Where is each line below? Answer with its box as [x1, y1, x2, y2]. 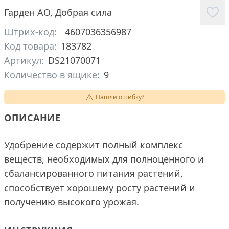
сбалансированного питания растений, [4, 167, 183, 179]
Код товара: [4, 40, 57, 52]
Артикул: [4, 54, 44, 66]
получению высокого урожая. [4, 196, 139, 208]
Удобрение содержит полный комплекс [4, 139, 183, 151]
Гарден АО [4, 6, 50, 18]
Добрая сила [55, 6, 112, 18]
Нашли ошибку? [95, 93, 144, 101]
